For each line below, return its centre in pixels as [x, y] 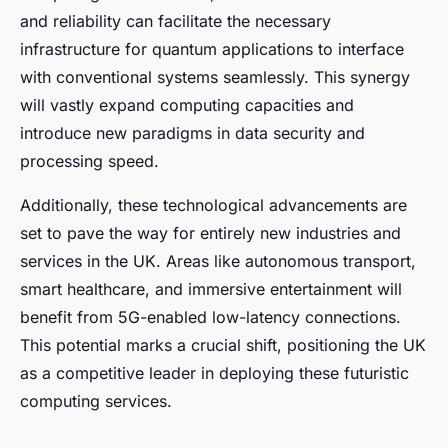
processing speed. [89, 160]
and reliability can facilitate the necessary [175, 20]
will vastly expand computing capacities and [187, 104]
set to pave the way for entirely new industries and [210, 232]
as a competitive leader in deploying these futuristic [214, 372]
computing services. [96, 400]
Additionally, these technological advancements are [213, 204]
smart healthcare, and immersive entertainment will [211, 288]
